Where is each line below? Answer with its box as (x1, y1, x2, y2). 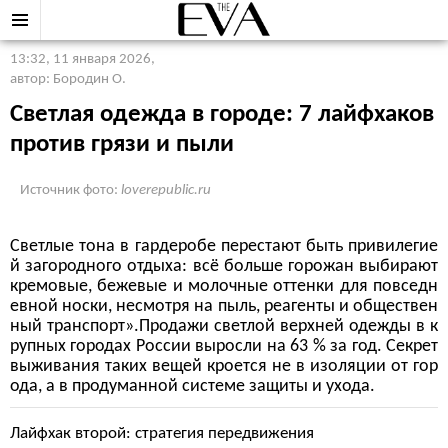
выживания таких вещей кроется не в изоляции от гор (10, 357, 438, 376)
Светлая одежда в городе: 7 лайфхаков (10, 102, 434, 127)
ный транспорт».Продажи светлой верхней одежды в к (10, 317, 438, 336)
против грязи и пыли (10, 132, 234, 157)
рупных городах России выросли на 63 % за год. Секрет (10, 337, 438, 356)
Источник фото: (20, 183, 121, 198)
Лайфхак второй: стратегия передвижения (10, 425, 314, 442)
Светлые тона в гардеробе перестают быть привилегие (10, 237, 438, 256)
